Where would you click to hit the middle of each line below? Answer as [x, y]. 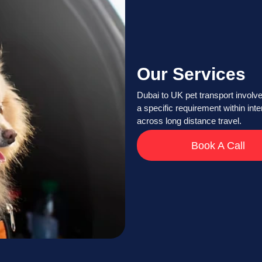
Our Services [191, 74]
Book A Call [218, 146]
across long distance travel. [189, 121]
